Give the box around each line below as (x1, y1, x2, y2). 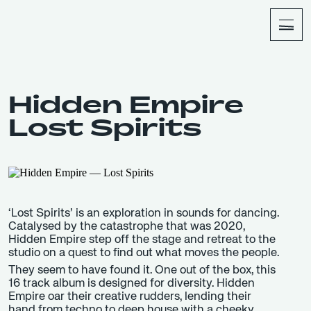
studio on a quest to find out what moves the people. (8, 247, 279, 260)
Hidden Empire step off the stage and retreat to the (8, 234, 276, 246)
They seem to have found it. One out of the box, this (8, 264, 276, 277)
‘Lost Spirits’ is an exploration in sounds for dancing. (8, 208, 279, 220)
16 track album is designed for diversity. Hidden (8, 278, 255, 290)
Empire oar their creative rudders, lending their (8, 291, 251, 303)
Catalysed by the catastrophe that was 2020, (8, 221, 245, 233)
